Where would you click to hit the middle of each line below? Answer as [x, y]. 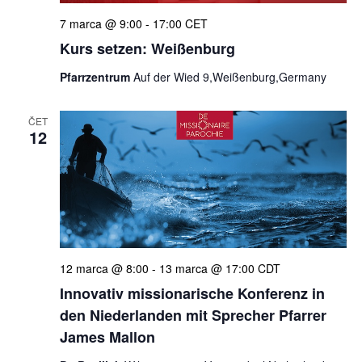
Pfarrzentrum [96, 77]
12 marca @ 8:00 [104, 269]
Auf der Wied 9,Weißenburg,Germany [229, 77]
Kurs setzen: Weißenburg [147, 49]
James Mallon [107, 337]
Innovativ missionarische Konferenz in [192, 294]
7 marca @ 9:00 [101, 24]
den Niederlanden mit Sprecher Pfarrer [193, 316]
